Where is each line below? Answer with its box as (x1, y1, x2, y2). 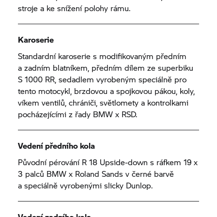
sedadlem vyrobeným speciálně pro (56, 73, 187, 85)
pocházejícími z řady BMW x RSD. (18, 108, 138, 120)
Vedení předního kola (18, 139, 95, 151)
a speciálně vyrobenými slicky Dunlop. (18, 179, 153, 191)
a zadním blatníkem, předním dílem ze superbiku (18, 62, 194, 73)
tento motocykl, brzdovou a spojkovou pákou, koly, (18, 85, 195, 96)
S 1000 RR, (18, 73, 57, 85)
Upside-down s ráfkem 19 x (97, 156, 198, 168)
